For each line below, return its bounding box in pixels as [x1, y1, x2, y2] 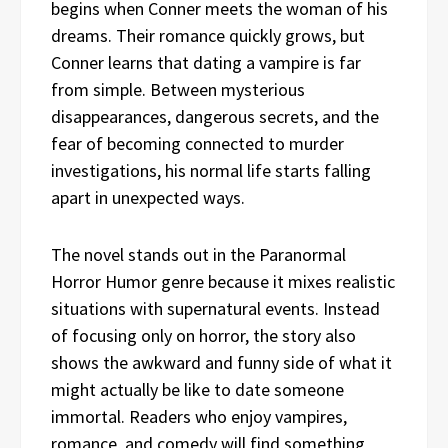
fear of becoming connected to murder [51, 131, 344, 155]
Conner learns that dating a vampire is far [51, 50, 361, 74]
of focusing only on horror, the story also [51, 323, 356, 347]
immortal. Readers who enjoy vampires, [51, 404, 347, 428]
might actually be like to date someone [51, 377, 344, 401]
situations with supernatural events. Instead [51, 296, 380, 320]
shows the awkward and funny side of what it [51, 350, 392, 374]
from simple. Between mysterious [51, 77, 305, 101]
